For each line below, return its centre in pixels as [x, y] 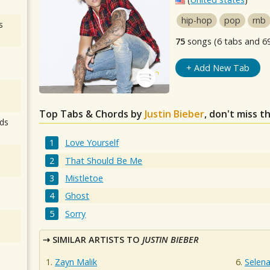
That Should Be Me [104, 160]
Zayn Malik [76, 262]
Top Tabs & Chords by [92, 114]
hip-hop [197, 20]
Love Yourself [92, 143]
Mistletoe [84, 178]
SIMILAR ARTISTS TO [97, 239]
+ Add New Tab [218, 68]
